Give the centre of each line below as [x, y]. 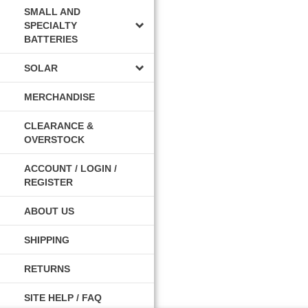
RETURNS [47, 268]
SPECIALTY [51, 25]
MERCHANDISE [59, 97]
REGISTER [48, 182]
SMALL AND [52, 11]
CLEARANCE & [59, 125]
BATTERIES [51, 39]
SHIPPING [47, 240]
